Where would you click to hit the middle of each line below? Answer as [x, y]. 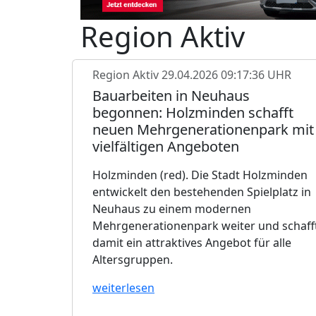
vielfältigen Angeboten [166, 146]
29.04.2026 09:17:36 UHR [226, 74]
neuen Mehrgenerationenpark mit [203, 129]
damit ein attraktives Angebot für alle [192, 242]
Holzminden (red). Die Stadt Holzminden [200, 175]
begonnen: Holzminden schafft [193, 112]
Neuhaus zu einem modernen [172, 208]
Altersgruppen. [133, 259]
